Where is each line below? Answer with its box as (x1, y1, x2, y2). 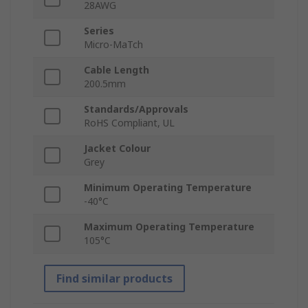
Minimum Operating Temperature (84, 181, 252, 195)
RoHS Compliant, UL (84, 116, 175, 130)
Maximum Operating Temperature (84, 220, 254, 234)
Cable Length (84, 63, 149, 77)
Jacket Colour (84, 142, 151, 155)
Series (84, 24, 114, 38)
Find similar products (56, 271, 173, 287)
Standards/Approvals (84, 102, 188, 116)
